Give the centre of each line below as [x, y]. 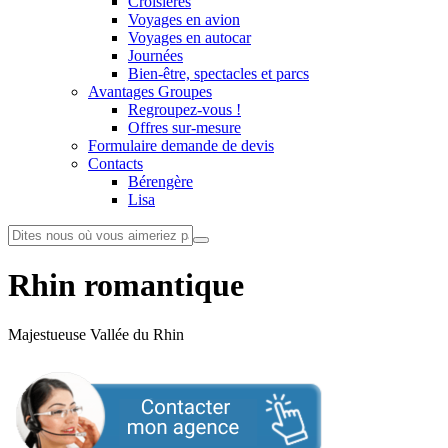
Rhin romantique [126, 285]
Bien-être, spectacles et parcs [218, 73]
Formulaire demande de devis [181, 145]
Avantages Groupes [150, 91]
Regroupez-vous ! [184, 109]
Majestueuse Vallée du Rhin [96, 334]
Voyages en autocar [189, 37]
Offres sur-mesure [184, 127]
